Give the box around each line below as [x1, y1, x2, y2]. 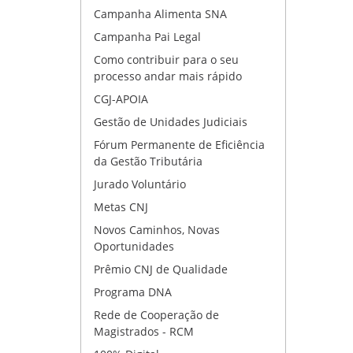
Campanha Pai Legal [94, 29, 201, 44]
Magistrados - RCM [94, 324, 194, 339]
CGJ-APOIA [94, 91, 148, 106]
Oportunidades [94, 239, 174, 254]
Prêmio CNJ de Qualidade [94, 262, 228, 277]
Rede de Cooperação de [94, 307, 219, 322]
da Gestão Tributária [94, 154, 203, 169]
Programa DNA [94, 284, 172, 299]
